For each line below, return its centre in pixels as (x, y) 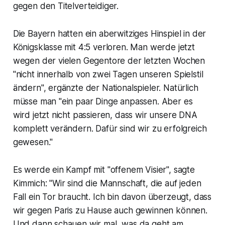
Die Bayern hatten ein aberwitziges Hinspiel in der (109, 34)
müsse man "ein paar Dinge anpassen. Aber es (103, 102)
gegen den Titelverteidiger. (66, 6)
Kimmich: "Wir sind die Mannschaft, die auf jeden (107, 184)
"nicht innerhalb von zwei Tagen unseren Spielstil (108, 75)
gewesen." (33, 142)
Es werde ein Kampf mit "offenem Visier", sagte (104, 170)
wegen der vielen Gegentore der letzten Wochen (109, 61)
